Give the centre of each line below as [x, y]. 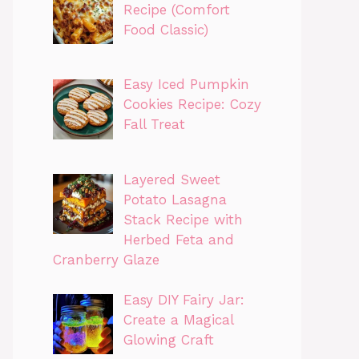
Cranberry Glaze [106, 259]
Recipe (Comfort [176, 10]
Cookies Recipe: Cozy [192, 105]
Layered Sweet [171, 179]
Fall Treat [154, 125]
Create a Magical [178, 320]
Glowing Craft [168, 340]
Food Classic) [165, 30]
